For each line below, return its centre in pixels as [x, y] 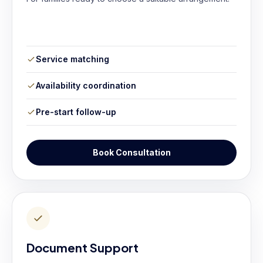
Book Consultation [131, 152]
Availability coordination [86, 85]
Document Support [82, 247]
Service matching [73, 59]
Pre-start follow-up [76, 112]
